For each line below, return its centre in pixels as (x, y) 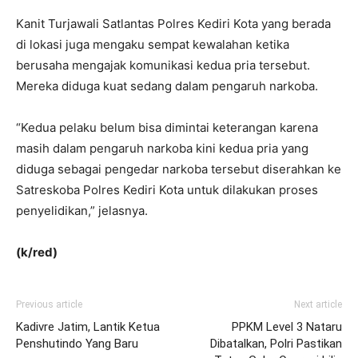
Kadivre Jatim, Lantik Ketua (88, 327)
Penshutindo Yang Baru (77, 344)
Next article (318, 304)
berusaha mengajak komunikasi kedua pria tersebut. (163, 65)
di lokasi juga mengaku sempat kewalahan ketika (153, 44)
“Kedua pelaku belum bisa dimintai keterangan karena (167, 127)
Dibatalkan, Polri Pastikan (276, 344)
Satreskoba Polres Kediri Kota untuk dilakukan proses (167, 190)
